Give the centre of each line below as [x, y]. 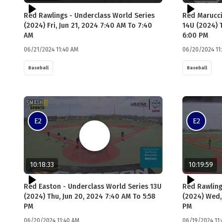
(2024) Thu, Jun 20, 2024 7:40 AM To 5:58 [90, 196]
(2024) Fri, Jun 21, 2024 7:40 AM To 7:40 [88, 25]
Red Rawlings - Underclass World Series [89, 15]
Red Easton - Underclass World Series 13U [93, 187]
